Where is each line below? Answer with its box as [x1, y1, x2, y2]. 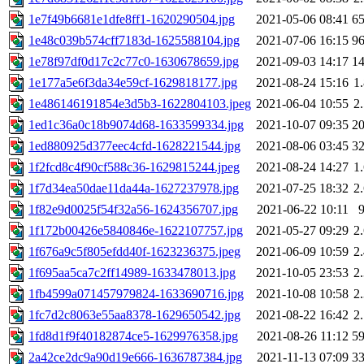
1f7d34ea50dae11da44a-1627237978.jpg [28, 181, 239, 196]
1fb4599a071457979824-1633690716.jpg [28, 287, 244, 301]
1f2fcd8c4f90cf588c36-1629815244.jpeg [28, 160, 240, 175]
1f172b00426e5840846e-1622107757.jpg [28, 223, 243, 238]
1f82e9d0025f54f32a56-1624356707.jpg [28, 202, 238, 217]
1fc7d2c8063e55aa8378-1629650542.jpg [28, 308, 240, 323]
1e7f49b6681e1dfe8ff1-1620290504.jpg [28, 12, 235, 27]
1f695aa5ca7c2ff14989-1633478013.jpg [28, 266, 236, 280]
